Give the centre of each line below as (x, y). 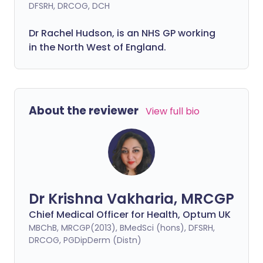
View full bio (173, 111)
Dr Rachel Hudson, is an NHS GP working (122, 33)
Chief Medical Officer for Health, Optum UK (130, 215)
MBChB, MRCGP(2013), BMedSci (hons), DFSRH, (122, 228)
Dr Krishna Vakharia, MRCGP (131, 199)
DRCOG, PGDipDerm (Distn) (85, 240)
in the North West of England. (97, 47)
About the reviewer (84, 111)
